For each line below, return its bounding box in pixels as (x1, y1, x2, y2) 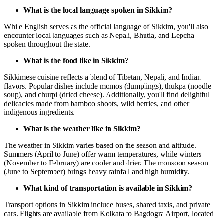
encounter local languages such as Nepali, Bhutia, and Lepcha (4, 31, 194, 39)
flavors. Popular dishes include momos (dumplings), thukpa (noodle (4, 81, 211, 90)
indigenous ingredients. (4, 108, 75, 116)
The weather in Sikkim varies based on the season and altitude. (4, 141, 196, 149)
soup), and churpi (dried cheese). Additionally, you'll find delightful (4, 90, 210, 99)
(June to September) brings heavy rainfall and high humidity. (4, 167, 189, 176)
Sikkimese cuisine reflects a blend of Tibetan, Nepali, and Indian (4, 73, 201, 81)
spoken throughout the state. (4, 39, 90, 48)
